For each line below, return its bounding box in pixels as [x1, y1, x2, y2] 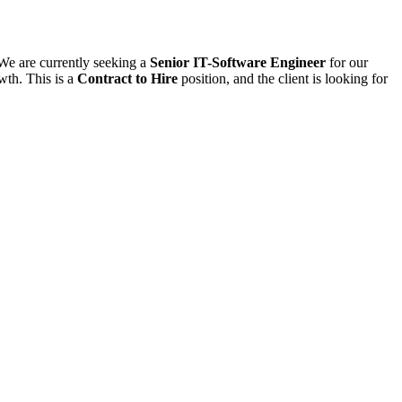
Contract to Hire [77, 71, 178, 87]
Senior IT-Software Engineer [150, 55, 329, 71]
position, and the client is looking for [178, 71, 388, 87]
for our [329, 55, 368, 71]
